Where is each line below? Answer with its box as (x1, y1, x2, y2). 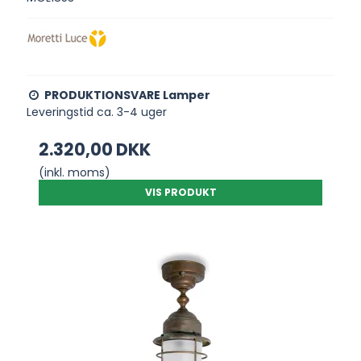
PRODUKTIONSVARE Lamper (44, 86, 211, 103)
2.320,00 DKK (39, 137, 151, 161)
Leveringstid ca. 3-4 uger (27, 103, 168, 120)
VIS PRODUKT (144, 185, 217, 199)
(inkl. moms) (39, 164, 111, 180)
